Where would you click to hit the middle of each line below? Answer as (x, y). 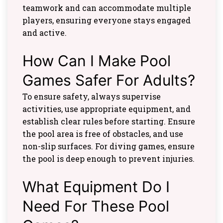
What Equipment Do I (96, 187)
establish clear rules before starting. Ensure (109, 121)
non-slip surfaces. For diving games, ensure (109, 146)
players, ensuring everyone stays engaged (107, 20)
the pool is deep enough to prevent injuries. (109, 159)
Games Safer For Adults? (109, 80)
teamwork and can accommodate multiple (107, 8)
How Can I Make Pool (97, 61)
